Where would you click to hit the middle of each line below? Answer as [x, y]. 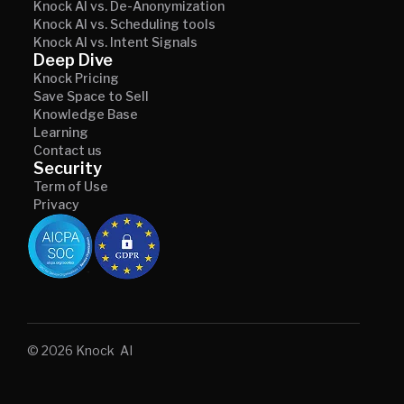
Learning [61, 132]
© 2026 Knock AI [80, 350]
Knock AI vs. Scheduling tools [124, 23]
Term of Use [71, 186]
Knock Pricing [76, 78]
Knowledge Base [86, 114]
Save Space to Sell [91, 96]
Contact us [68, 150]
